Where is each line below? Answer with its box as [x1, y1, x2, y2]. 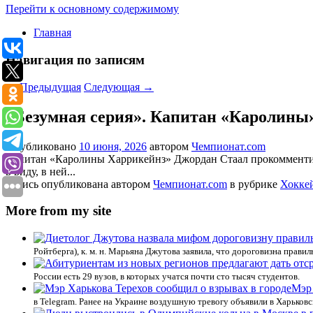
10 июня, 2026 [79, 140, 147, 152]
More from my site [6, 203, 111, 219]
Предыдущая [17, 80, 81, 93]
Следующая [84, 80, 143, 93]
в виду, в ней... [6, 165, 75, 177]
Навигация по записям [6, 52, 145, 68]
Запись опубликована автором [6, 177, 153, 190]
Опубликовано [6, 140, 79, 152]
